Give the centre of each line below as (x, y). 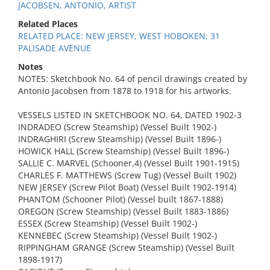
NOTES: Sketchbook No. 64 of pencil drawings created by (133, 79)
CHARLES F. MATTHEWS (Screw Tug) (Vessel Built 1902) (127, 175)
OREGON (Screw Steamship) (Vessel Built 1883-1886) (123, 211)
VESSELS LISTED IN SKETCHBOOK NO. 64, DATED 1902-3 (130, 115)
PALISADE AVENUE (55, 48)
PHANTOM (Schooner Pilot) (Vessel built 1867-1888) (121, 199)
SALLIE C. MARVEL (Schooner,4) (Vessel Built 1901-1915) (129, 163)
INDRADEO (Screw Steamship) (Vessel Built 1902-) (117, 127)
